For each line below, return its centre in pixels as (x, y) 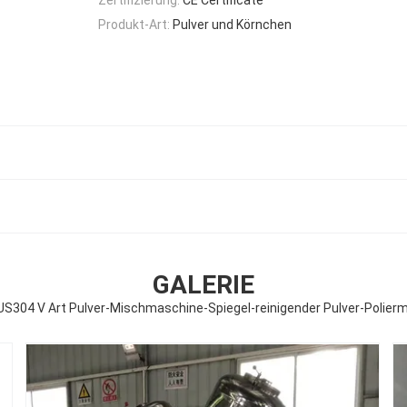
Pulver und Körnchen (232, 24)
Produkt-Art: (134, 24)
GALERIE (203, 285)
